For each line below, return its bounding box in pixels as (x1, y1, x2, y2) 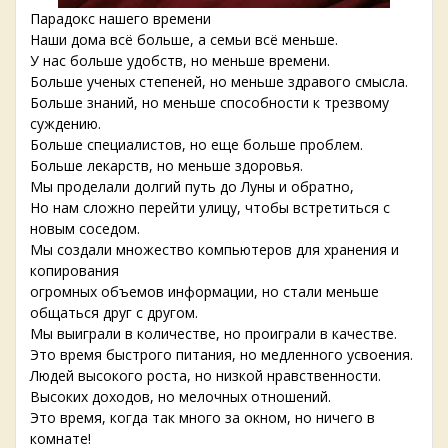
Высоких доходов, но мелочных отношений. (30, 387, 331, 407)
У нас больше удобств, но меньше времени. (30, 51, 330, 71)
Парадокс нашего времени (30, 9, 211, 29)
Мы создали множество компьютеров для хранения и (30, 240, 399, 260)
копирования (30, 261, 119, 281)
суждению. (30, 114, 101, 134)
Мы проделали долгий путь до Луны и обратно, (30, 177, 354, 197)
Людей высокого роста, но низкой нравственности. (30, 366, 381, 386)
